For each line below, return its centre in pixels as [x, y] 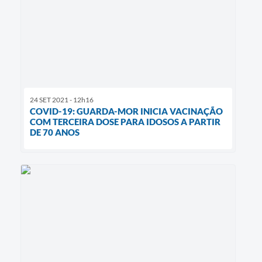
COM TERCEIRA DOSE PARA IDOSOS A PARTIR [125, 122]
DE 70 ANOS [55, 132]
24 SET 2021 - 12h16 [62, 100]
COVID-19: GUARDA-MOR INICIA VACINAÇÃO [126, 111]
